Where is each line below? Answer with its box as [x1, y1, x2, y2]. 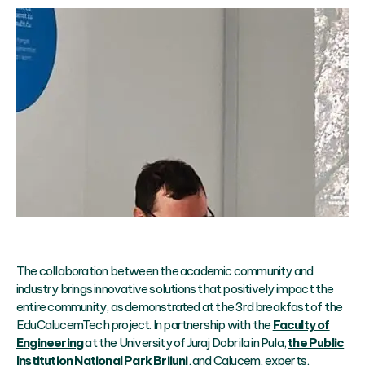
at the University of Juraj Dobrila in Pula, [83, 335, 288, 351]
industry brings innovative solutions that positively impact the [16, 281, 334, 297]
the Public [288, 335, 345, 351]
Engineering [16, 335, 84, 351]
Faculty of [272, 317, 330, 333]
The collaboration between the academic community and [16, 263, 314, 279]
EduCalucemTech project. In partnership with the [16, 317, 273, 333]
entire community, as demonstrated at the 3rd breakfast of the [16, 299, 343, 315]
